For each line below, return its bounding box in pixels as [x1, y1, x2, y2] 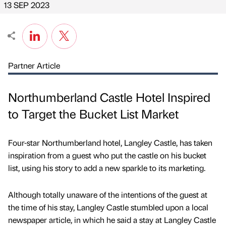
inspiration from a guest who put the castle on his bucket [8, 150, 206, 161]
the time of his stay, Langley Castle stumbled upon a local [8, 202, 208, 213]
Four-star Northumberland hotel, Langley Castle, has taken [8, 137, 212, 148]
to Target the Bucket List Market [8, 105, 179, 122]
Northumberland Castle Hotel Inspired [8, 89, 210, 105]
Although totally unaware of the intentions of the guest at [8, 189, 207, 200]
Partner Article [8, 60, 60, 71]
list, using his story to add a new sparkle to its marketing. [8, 162, 205, 174]
